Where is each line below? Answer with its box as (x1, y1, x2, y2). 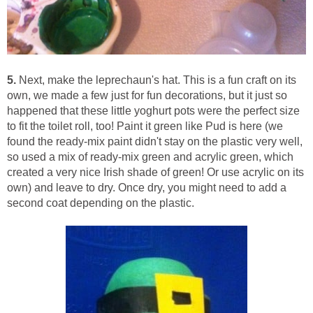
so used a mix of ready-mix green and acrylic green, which (7, 151, 293, 163)
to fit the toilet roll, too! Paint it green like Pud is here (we (7, 120, 283, 133)
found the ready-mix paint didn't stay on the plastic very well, (7, 136, 303, 148)
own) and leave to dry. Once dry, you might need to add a (7, 182, 286, 194)
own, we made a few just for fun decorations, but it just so (7, 89, 287, 102)
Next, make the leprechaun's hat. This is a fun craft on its (16, 74, 296, 87)
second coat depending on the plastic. (7, 197, 194, 210)
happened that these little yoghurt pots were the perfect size (7, 105, 300, 117)
